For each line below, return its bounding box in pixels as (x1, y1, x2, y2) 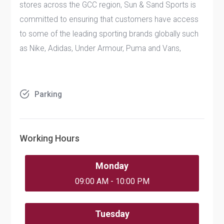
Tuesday (94, 208, 129, 219)
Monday (95, 160, 128, 171)
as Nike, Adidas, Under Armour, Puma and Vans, (19, 43, 183, 53)
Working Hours (19, 133, 80, 144)
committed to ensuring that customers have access (19, 14, 199, 24)
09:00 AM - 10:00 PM (74, 176, 149, 186)
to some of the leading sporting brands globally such (19, 28, 199, 38)
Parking (34, 89, 62, 99)
